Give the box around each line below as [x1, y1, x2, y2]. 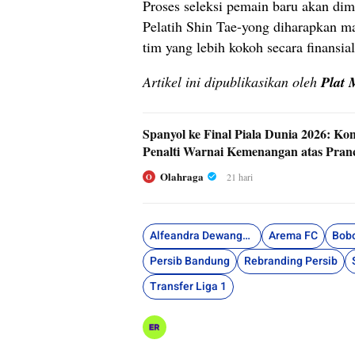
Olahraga [160, 168, 204, 184]
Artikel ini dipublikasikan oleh [143, 71, 321, 91]
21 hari [227, 170, 253, 183]
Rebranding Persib [244, 252, 338, 269]
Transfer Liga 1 [150, 277, 227, 295]
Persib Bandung [150, 252, 230, 269]
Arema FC [269, 227, 318, 244]
